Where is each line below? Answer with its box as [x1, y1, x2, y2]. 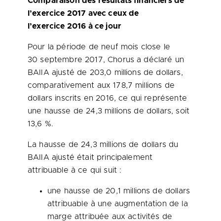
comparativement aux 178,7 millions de [28, 81, 175, 89]
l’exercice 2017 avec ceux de [28, 9, 139, 17]
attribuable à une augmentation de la [47, 200, 188, 208]
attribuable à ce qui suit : [28, 166, 122, 174]
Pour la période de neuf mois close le [28, 43, 170, 51]
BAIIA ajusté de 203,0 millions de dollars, [28, 69, 183, 76]
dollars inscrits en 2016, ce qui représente [28, 94, 187, 102]
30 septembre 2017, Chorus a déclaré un [28, 56, 184, 64]
